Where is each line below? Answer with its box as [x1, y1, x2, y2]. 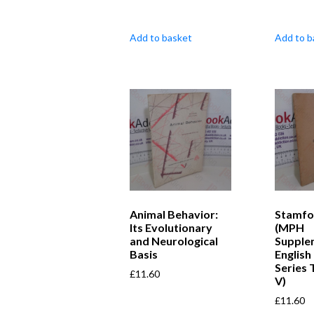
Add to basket [130, 31, 192, 43]
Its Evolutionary [130, 220, 212, 234]
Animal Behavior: [130, 207, 218, 221]
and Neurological [130, 233, 218, 247]
